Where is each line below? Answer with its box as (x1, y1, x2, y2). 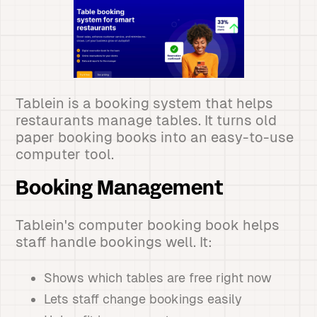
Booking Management (16, 180, 224, 199)
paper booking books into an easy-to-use (16, 129, 294, 145)
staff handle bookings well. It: (16, 234, 213, 250)
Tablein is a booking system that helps (16, 96, 274, 111)
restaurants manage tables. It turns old (16, 113, 277, 128)
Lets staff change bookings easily (44, 292, 243, 306)
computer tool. (16, 146, 115, 162)
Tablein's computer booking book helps (16, 217, 280, 233)
